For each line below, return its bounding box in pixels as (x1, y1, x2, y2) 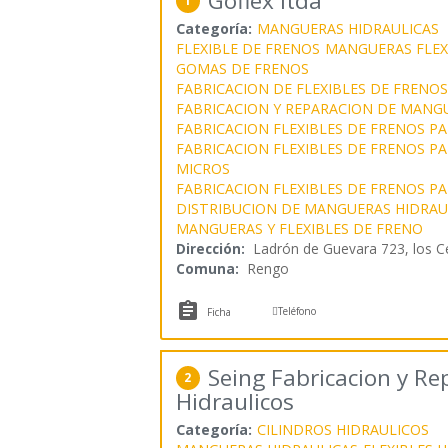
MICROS (175, 158, 230, 178)
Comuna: (175, 258, 239, 278)
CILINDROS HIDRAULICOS (256, 419, 429, 439)
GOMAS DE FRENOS (175, 58, 309, 78)
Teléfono (278, 303, 317, 318)
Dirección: (175, 238, 245, 258)
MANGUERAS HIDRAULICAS (256, 18, 439, 38)
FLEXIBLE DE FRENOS (175, 38, 320, 58)
